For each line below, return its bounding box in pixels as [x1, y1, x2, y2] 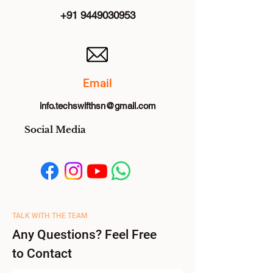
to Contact [12, 246, 72, 261]
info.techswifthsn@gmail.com [39, 101, 156, 111]
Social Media [24, 124, 86, 135]
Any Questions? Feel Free [12, 227, 157, 242]
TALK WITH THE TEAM [12, 211, 88, 220]
